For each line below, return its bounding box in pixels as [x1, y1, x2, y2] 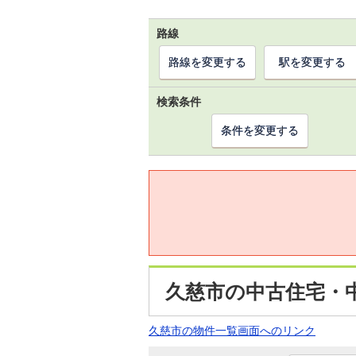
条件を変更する [221, 124, 299, 137]
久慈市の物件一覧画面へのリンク [149, 324, 315, 337]
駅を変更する [279, 56, 346, 68]
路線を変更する [168, 56, 246, 68]
